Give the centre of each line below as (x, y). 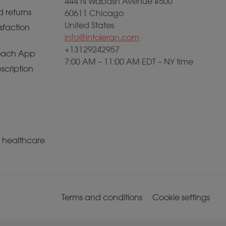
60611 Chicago (94, 13)
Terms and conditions (102, 197)
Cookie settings (181, 197)
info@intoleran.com (102, 38)
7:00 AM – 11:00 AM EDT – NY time (129, 62)
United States (89, 25)
